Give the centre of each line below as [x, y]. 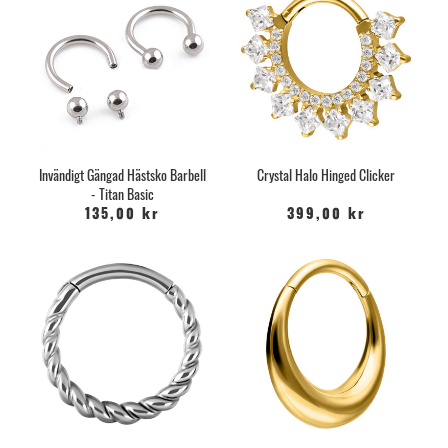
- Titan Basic [122, 193]
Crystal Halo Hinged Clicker [326, 174]
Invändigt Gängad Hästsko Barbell [122, 174]
